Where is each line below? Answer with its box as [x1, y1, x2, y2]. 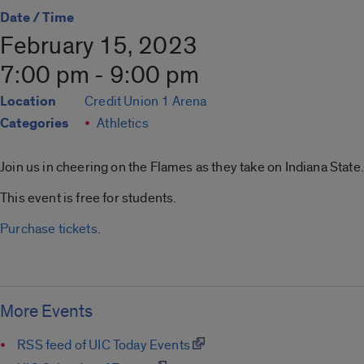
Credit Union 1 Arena [84, 93, 207, 110]
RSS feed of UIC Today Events [17, 336, 193, 353]
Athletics [97, 115, 149, 132]
